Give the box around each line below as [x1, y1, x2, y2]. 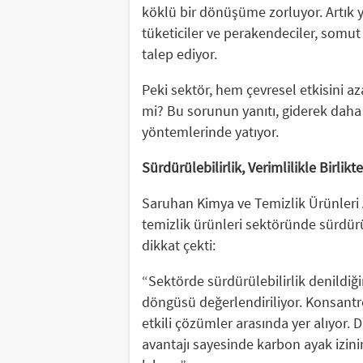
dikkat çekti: [141, 235, 216, 254]
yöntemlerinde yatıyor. [141, 122, 279, 141]
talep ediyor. [141, 44, 217, 63]
